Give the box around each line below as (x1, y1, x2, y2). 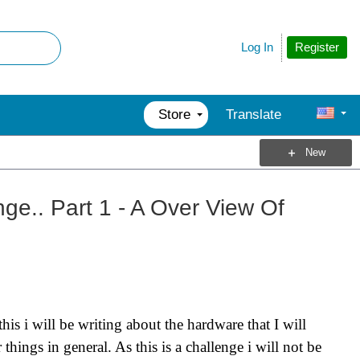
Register (295, 39, 339, 54)
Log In (241, 40, 273, 54)
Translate (226, 107, 281, 122)
